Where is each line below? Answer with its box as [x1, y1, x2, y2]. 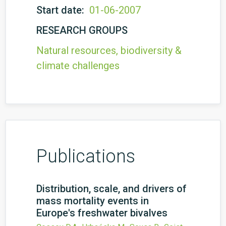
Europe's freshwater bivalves [36, 207, 167, 219]
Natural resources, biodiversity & [36, 44, 182, 56]
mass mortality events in [36, 195, 149, 207]
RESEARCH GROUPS [36, 24, 128, 36]
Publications [36, 146, 135, 167]
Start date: [36, 4, 87, 16]
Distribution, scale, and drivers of [36, 183, 187, 195]
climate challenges [36, 60, 120, 72]
